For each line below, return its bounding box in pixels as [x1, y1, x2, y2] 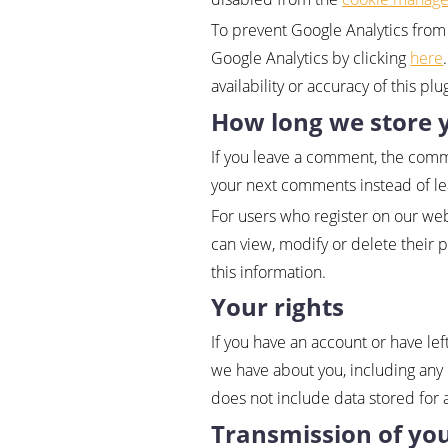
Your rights [211, 290, 345, 324]
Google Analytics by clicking [211, 47, 411, 70]
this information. [211, 261, 327, 283]
